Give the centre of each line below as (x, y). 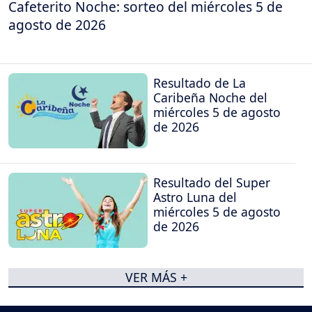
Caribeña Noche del (210, 97)
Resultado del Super (212, 182)
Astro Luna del (195, 197)
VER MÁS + (156, 278)
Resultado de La (200, 83)
